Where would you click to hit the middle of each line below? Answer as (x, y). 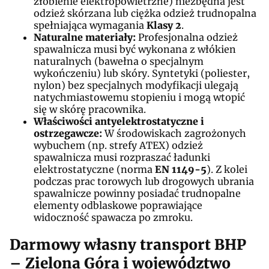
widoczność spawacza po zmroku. (113, 217)
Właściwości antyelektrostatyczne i (119, 121)
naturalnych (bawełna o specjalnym (119, 61)
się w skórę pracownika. (90, 109)
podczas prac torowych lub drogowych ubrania (144, 181)
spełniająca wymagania (90, 25)
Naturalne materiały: (85, 37)
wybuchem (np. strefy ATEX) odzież (118, 145)
